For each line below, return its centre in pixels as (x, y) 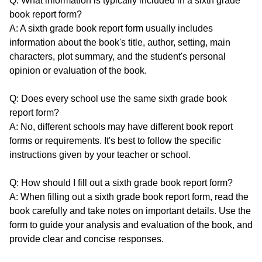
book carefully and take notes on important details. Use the (130, 211)
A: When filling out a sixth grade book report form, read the (129, 197)
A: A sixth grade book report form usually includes (111, 29)
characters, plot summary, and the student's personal (118, 57)
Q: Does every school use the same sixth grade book (118, 99)
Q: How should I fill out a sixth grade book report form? (121, 183)
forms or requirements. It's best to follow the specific (115, 141)
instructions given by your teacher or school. (100, 155)
